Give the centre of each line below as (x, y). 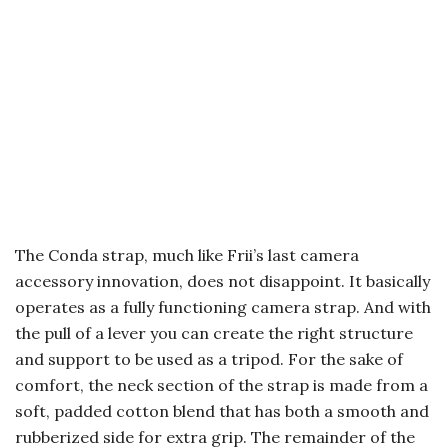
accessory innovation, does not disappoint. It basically (222, 281)
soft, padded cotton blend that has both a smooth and (222, 411)
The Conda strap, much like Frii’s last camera (187, 255)
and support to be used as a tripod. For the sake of (209, 359)
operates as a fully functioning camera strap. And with (223, 307)
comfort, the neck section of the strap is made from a (221, 385)
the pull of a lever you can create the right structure (214, 333)
